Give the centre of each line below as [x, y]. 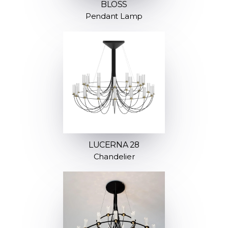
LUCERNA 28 [114, 145]
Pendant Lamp [114, 16]
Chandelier [114, 156]
